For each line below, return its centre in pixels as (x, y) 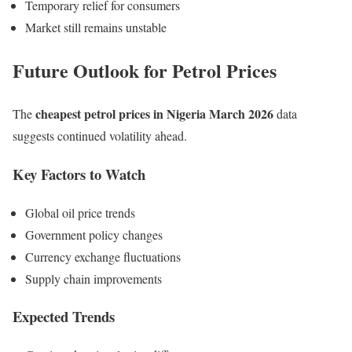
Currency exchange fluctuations (103, 256)
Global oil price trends (80, 212)
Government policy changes (94, 234)
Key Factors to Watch (79, 174)
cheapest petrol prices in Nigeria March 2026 (154, 114)
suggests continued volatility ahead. (100, 136)
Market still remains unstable (96, 27)
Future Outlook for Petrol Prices (145, 71)
